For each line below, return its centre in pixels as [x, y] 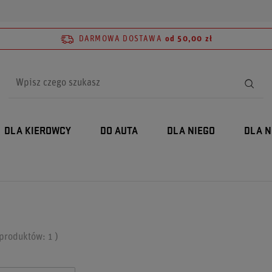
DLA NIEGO [191, 131]
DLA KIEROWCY [38, 131]
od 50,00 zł [189, 39]
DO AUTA [119, 131]
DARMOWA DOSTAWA [120, 39]
